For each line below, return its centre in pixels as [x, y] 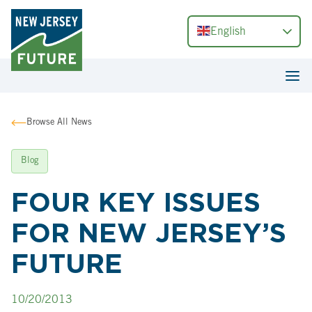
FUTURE [67, 264]
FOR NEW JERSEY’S [149, 233]
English [228, 33]
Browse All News [60, 123]
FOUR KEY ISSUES [136, 202]
